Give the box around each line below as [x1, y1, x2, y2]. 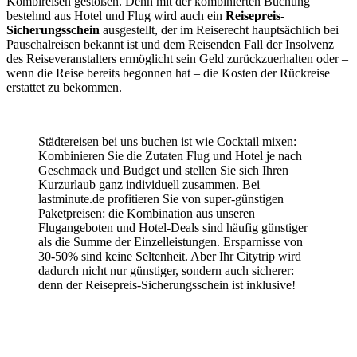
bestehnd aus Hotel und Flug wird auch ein [6, 8, 226, 22]
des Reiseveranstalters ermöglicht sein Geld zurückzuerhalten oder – [6, 51, 348, 65]
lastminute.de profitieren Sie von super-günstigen [38, 191, 284, 206]
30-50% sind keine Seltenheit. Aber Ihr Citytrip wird [38, 249, 301, 263]
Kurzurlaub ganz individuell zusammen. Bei [38, 177, 260, 191]
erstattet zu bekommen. [6, 80, 122, 94]
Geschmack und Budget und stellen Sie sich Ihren [38, 163, 288, 177]
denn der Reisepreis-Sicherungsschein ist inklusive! [38, 277, 296, 292]
